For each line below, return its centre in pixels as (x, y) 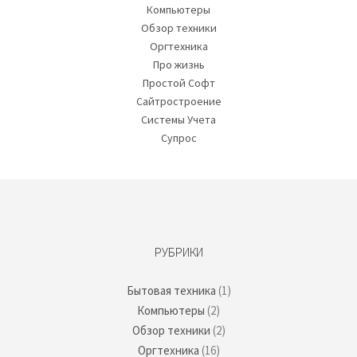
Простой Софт (178, 82)
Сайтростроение (178, 101)
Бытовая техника (171, 290)
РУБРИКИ (178, 252)
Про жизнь (178, 64)
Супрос (178, 137)
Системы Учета (178, 119)
